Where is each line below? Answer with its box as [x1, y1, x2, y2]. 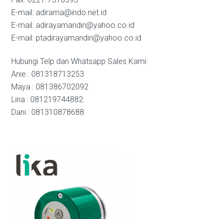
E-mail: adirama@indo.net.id [11, 8, 107, 17]
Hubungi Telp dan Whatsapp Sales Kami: [11, 57, 148, 66]
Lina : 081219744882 [11, 95, 83, 104]
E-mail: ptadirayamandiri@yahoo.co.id [11, 33, 141, 43]
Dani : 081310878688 [11, 108, 84, 117]
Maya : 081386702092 [11, 82, 88, 91]
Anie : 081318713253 [11, 69, 84, 79]
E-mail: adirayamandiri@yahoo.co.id [11, 21, 134, 30]
